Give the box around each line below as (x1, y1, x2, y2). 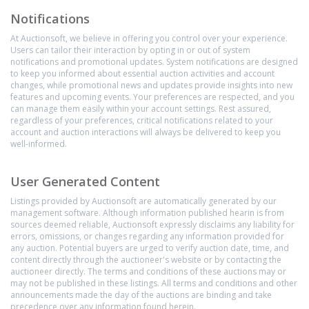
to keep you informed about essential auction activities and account (10, 68, 275, 79)
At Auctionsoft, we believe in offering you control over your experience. (10, 32, 288, 44)
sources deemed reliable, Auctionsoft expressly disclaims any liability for (10, 219, 295, 230)
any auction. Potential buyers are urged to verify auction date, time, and (10, 242, 289, 254)
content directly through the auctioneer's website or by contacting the (10, 254, 281, 266)
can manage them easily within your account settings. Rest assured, (10, 103, 271, 114)
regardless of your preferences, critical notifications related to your (10, 114, 273, 126)
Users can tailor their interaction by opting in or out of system (10, 44, 250, 56)
